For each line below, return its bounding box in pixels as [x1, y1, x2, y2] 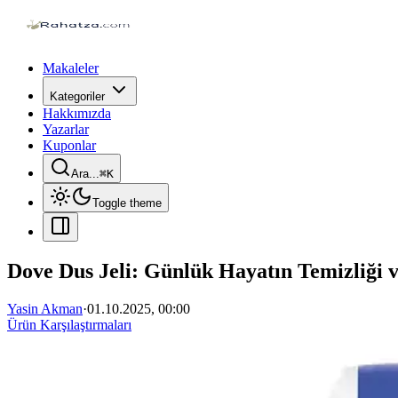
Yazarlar [43, 122, 89, 137]
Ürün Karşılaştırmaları [7, 316, 131, 332]
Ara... [71, 167, 99, 180]
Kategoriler [50, 90, 105, 103]
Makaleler [43, 60, 99, 76]
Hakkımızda [43, 106, 111, 121]
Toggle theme [92, 196, 162, 210]
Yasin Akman [7, 300, 83, 316]
